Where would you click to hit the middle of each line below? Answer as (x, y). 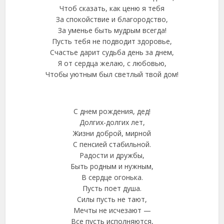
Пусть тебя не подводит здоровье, (112, 41)
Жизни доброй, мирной (112, 133)
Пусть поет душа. (112, 188)
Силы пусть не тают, (112, 199)
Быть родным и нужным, (112, 166)
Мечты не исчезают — (112, 210)
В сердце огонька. (112, 177)
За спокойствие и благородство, (112, 19)
